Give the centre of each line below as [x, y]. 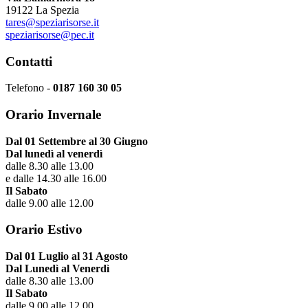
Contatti [29, 61]
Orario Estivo [44, 230]
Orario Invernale [53, 114]
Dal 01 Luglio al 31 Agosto [67, 256]
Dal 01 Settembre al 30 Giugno [77, 141]
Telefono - [29, 88]
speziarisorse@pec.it [50, 34]
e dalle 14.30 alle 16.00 [56, 178]
